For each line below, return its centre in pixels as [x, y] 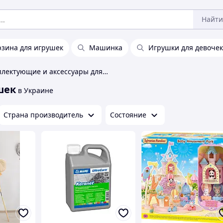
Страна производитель [43, 115]
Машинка [106, 48]
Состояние [128, 115]
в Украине [36, 90]
